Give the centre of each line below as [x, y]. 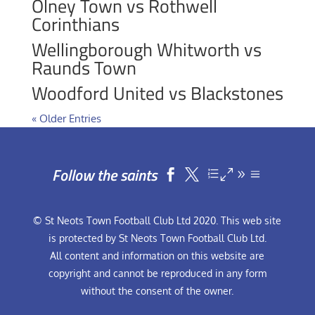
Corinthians [75, 24]
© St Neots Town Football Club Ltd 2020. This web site [157, 220]
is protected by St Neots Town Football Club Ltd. [157, 238]
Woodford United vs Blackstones [157, 93]
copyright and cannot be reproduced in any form [157, 273]
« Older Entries [66, 118]
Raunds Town [84, 68]
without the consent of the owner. [157, 291]
